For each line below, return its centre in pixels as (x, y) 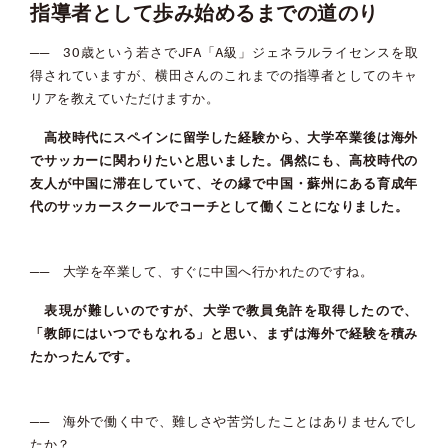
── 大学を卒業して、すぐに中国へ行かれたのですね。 (201, 271)
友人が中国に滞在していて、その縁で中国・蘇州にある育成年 (224, 183)
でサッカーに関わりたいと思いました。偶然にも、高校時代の (224, 160)
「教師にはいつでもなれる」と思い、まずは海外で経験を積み (224, 333)
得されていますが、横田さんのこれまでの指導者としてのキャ (224, 75)
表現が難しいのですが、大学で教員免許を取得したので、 (224, 310)
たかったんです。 (84, 356)
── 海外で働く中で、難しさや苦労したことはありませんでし (224, 421)
